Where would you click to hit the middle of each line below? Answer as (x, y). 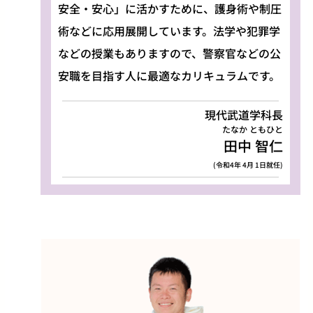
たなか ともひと (253, 129)
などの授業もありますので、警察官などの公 (169, 53)
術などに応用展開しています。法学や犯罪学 (169, 30)
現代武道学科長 (244, 114)
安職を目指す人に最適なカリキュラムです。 (169, 75)
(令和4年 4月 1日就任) (248, 164)
